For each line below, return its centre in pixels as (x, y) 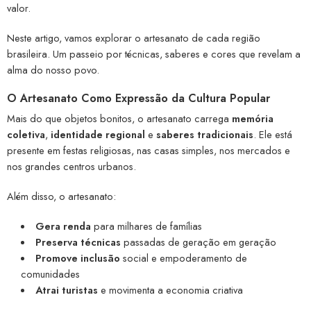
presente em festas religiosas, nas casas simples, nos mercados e (149, 151)
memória (253, 119)
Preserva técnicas (78, 242)
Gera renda (63, 226)
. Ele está (273, 135)
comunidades (50, 274)
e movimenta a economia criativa (170, 289)
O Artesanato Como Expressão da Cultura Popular (138, 99)
